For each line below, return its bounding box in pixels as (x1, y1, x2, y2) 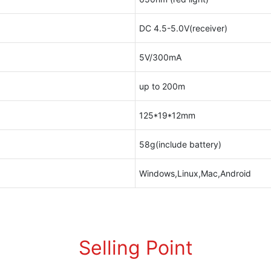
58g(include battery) (139, 139, 221, 149)
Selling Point (78, 235, 193, 260)
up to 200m (139, 80, 185, 91)
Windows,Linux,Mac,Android (139, 168, 251, 178)
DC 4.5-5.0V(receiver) (139, 22, 227, 33)
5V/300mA (139, 51, 181, 62)
